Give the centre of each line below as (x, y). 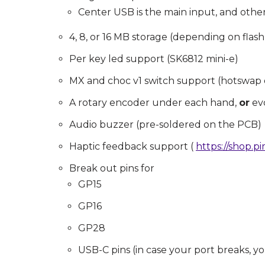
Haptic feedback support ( (132, 147)
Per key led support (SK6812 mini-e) (154, 59)
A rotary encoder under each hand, (154, 103)
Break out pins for (112, 169)
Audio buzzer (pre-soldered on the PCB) (165, 125)
